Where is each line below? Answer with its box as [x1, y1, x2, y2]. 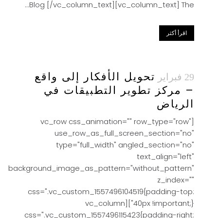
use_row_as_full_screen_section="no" [54, 128, 194, 138]
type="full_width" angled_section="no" [56, 140, 194, 150]
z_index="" [157, 175, 194, 185]
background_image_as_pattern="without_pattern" [8, 163, 194, 173]
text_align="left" [137, 151, 194, 162]
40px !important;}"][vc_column [85, 198, 125, 208]
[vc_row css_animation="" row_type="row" [40, 116, 191, 127]
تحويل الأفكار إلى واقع [35, 69, 155, 84]
